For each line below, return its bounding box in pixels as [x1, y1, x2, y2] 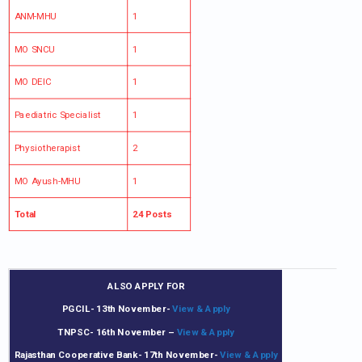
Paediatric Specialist [14, 109, 101, 121]
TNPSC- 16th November [57, 326, 166, 338]
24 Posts [132, 208, 172, 220]
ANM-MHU [14, 11, 57, 22]
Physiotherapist [14, 142, 81, 154]
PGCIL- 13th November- [61, 303, 173, 315]
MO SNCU [14, 44, 55, 55]
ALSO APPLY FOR [107, 280, 185, 292]
